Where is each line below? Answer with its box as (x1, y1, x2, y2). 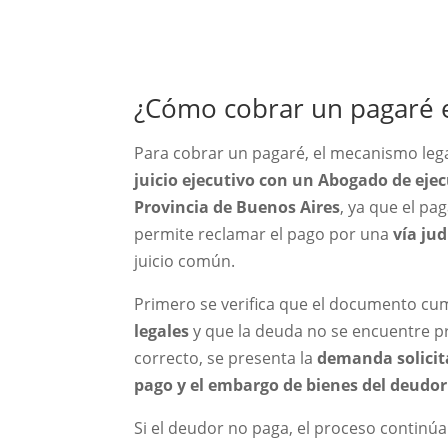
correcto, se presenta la (134, 346, 318, 369)
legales (134, 319, 190, 342)
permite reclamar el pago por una (134, 222, 394, 245)
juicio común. (134, 249, 236, 272)
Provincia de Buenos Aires (134, 195, 341, 218)
